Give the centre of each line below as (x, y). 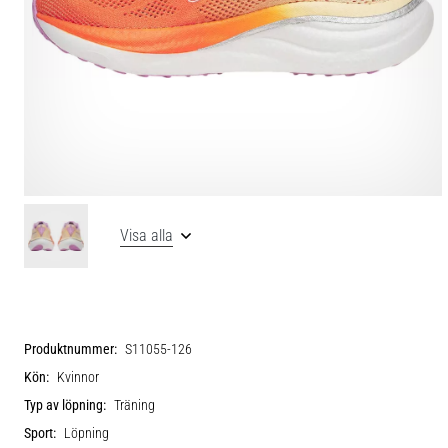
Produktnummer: (70, 349)
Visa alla (146, 235)
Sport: (40, 433)
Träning (134, 405)
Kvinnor (78, 377)
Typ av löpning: (65, 405)
